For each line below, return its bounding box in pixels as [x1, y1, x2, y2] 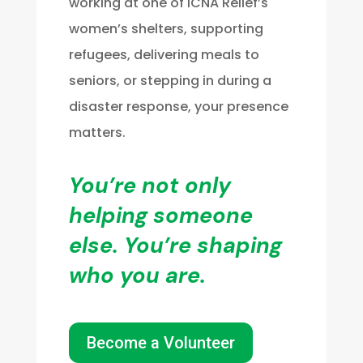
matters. [68, 123, 126, 143]
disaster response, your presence [68, 97, 288, 117]
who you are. [68, 261, 206, 290]
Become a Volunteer [86, 333, 235, 353]
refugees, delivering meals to [68, 45, 259, 65]
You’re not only [68, 171, 231, 200]
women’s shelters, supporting [68, 19, 263, 39]
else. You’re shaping [68, 231, 282, 260]
